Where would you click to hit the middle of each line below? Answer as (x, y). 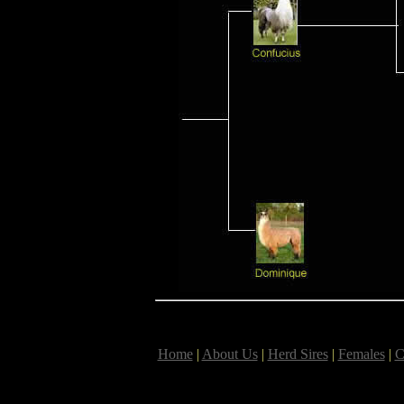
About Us (230, 354)
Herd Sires (298, 354)
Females (361, 354)
